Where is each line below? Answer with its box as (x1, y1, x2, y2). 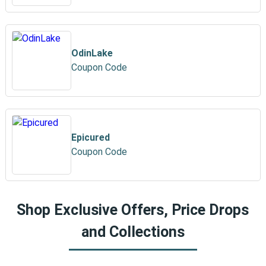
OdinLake (71, 47, 113, 59)
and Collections (81, 223, 185, 240)
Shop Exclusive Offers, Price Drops (17, 201, 249, 218)
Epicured (71, 132, 110, 143)
